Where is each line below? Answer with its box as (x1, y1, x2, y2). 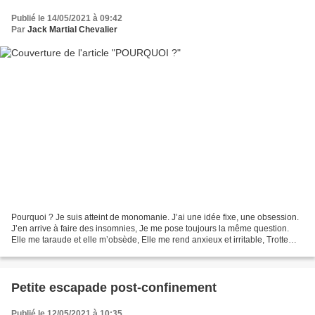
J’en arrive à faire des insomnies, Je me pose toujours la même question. (11, 224, 289, 234)
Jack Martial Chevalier (27, 24, 117, 34)
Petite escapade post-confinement (11, 281, 217, 295)
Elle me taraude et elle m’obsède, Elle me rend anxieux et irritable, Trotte (11, 235, 288, 245)
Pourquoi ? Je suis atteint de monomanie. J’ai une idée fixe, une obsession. (11, 212, 299, 223)
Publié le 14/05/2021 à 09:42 (11, 13, 122, 23)
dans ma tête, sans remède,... (11, 246, 123, 257)
